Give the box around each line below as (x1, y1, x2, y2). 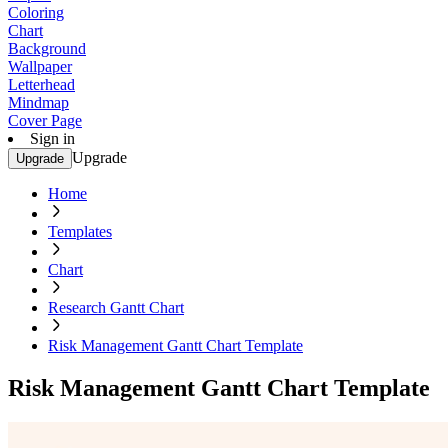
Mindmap (8, 94, 69, 111)
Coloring (8, 4, 64, 21)
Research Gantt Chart (48, 299, 184, 316)
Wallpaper (8, 58, 72, 75)
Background (8, 40, 86, 57)
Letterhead (8, 76, 75, 93)
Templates (48, 223, 112, 240)
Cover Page (8, 112, 82, 129)
